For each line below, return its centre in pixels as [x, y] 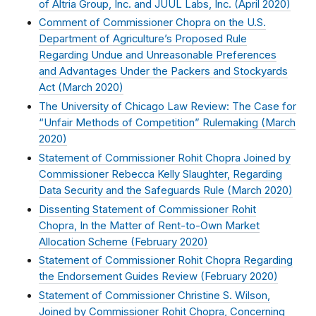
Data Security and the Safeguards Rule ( [135, 190]
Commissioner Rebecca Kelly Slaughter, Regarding [160, 174]
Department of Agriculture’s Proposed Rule [143, 39]
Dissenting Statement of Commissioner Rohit [147, 209]
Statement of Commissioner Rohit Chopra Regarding [166, 261]
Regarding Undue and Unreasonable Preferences [158, 55]
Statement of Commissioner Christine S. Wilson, [154, 295]
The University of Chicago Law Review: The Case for [168, 107]
